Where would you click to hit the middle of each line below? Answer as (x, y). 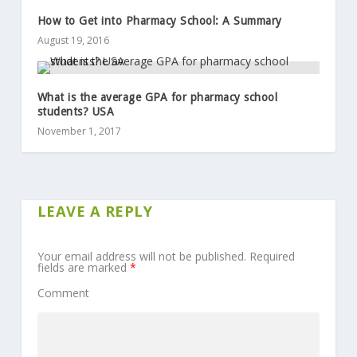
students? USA (76, 111)
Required (272, 257)
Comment (63, 292)
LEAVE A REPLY (95, 210)
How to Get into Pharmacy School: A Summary (159, 20)
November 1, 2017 (79, 131)
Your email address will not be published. (141, 257)
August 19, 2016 (73, 40)
